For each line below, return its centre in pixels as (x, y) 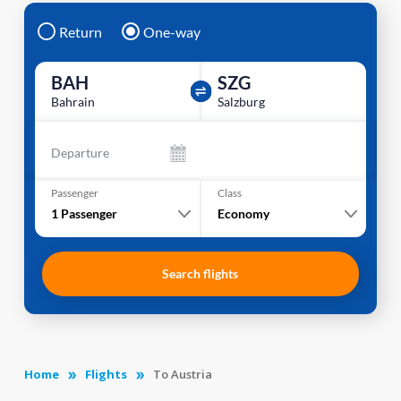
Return (80, 32)
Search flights (200, 273)
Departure (80, 153)
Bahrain (73, 101)
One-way (171, 32)
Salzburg (241, 101)
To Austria (182, 374)
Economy (243, 213)
